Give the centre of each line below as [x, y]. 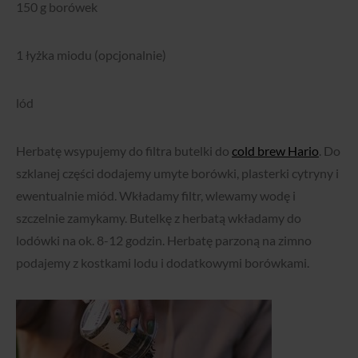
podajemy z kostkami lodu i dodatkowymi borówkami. [164, 263]
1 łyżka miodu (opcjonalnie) [92, 55]
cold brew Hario [275, 151]
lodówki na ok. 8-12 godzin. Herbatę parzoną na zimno [164, 241]
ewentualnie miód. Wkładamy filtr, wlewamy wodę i [156, 196]
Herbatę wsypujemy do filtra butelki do [124, 151]
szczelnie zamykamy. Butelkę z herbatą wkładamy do [159, 218]
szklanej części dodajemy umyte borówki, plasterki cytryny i [177, 173]
